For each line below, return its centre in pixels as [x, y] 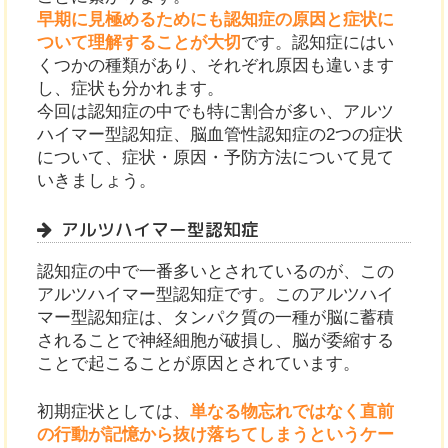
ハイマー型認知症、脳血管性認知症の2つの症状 [220, 135]
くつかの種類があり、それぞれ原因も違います [216, 66]
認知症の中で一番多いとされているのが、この [216, 272]
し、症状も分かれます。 [131, 89]
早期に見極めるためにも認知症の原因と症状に [216, 20]
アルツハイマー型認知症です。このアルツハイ [216, 295]
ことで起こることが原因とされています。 [199, 364]
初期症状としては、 [114, 412]
